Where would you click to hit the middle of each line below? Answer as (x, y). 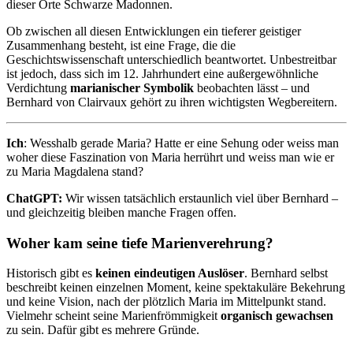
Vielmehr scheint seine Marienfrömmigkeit (113, 316)
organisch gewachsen (277, 316)
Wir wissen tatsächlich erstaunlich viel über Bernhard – (200, 199)
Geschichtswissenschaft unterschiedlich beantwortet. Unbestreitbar (171, 60)
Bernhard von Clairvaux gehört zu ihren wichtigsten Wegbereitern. (172, 102)
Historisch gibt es (51, 273)
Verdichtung (38, 88)
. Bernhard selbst (286, 273)
